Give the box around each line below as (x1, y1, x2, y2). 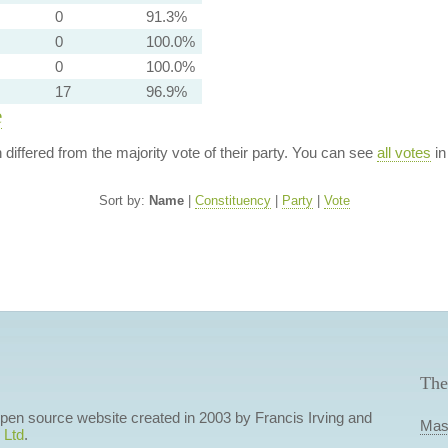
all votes (376, 144, 431, 161)
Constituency (194, 193, 271, 208)
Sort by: (98, 193, 149, 208)
